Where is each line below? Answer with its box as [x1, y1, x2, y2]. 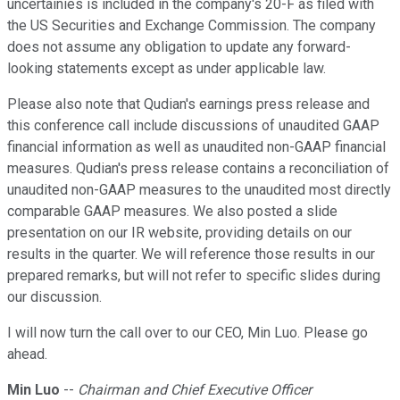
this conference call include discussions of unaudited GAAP [7, 117, 379, 135]
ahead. [7, 346, 47, 363]
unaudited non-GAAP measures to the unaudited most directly [7, 181, 391, 199]
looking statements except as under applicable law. [7, 60, 326, 78]
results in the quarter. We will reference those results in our [7, 246, 375, 263]
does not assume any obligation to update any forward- [7, 38, 351, 56]
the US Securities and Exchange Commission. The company [7, 17, 376, 35]
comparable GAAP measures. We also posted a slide [7, 203, 337, 221]
